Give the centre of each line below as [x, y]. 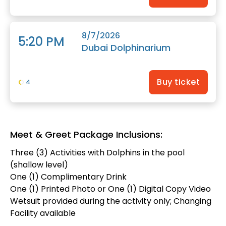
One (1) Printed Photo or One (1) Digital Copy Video [110, 189]
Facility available [43, 213]
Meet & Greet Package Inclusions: [86, 135]
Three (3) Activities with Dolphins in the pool [97, 153]
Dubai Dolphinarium [126, 48]
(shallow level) [39, 165]
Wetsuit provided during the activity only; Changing [111, 201]
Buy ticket [178, 82]
